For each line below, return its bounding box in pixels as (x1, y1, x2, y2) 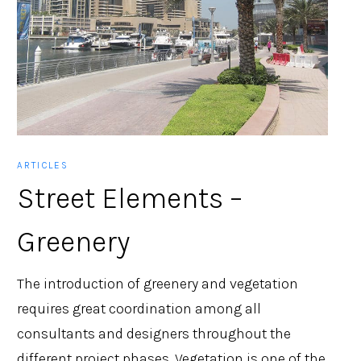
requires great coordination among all (17, 299, 262, 317)
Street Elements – (17, 180, 243, 215)
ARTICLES (17, 159, 69, 171)
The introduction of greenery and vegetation (17, 274, 299, 293)
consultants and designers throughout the (17, 324, 292, 342)
